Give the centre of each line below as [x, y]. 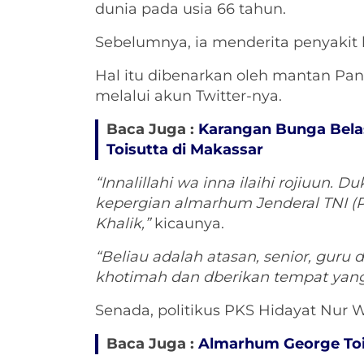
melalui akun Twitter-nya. [188, 96]
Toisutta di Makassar [185, 150]
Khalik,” [123, 224]
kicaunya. [187, 224]
